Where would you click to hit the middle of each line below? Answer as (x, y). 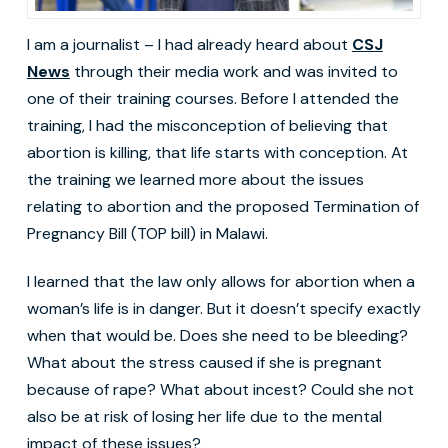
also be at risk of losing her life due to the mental (204, 416)
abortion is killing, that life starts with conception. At (217, 152)
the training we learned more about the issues (195, 179)
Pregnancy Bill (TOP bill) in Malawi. (149, 233)
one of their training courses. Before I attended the (212, 98)
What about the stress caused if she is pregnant (204, 362)
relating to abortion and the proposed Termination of (222, 206)
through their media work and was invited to (233, 71)
